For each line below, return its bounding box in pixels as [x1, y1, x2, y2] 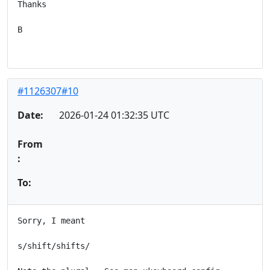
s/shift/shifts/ [17, 240, 90, 251]
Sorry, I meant [17, 215, 85, 225]
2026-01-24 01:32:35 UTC [58, 108, 169, 122]
